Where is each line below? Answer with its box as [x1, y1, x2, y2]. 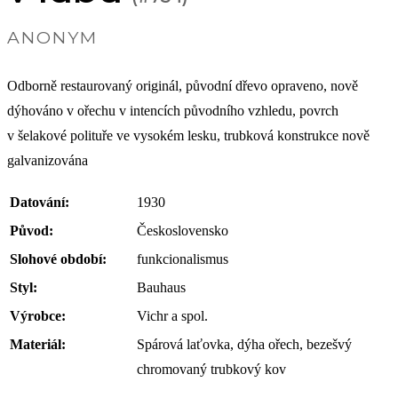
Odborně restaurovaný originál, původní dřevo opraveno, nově [7, 78, 358, 93]
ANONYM [7, 27, 98, 48]
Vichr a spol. [137, 308, 208, 323]
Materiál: [10, 337, 66, 352]
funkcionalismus [137, 251, 228, 267]
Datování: [10, 195, 69, 210]
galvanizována [7, 153, 88, 168]
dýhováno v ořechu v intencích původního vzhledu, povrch [7, 103, 338, 118]
